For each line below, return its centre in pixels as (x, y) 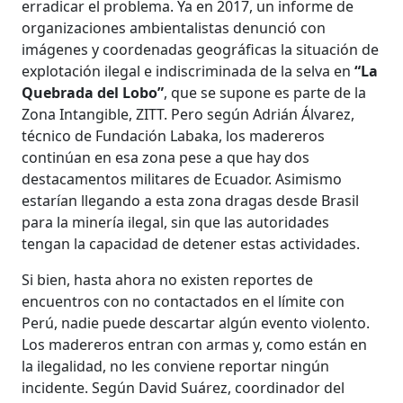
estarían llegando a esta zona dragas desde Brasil (191, 201)
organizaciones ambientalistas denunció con (174, 28)
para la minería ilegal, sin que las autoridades (176, 223)
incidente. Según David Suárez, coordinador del (184, 388)
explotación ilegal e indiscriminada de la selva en (188, 72)
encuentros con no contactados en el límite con (184, 302)
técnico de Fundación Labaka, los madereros (174, 136)
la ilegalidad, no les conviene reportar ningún (176, 367)
